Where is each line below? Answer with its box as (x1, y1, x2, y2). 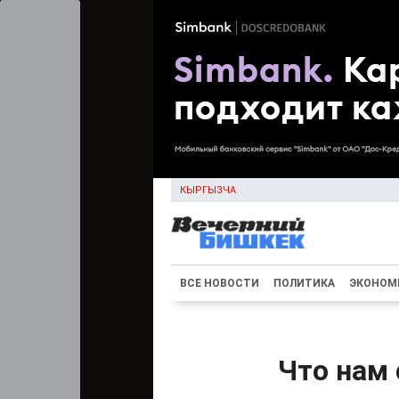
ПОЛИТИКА (273, 277, 335, 289)
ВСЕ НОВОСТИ (180, 277, 259, 289)
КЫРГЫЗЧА (180, 184, 236, 196)
